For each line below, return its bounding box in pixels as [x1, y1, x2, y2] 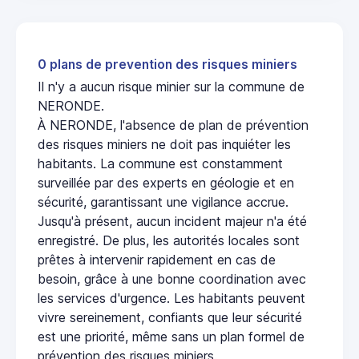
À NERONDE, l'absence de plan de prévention [38, 116, 309, 133]
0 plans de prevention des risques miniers [38, 56, 297, 72]
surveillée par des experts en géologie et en [38, 174, 294, 191]
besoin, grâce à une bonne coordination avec [38, 270, 306, 287]
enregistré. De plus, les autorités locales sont [38, 232, 300, 248]
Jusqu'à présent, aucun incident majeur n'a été [38, 212, 307, 229]
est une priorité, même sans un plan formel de [38, 328, 305, 345]
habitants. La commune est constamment [38, 155, 283, 171]
